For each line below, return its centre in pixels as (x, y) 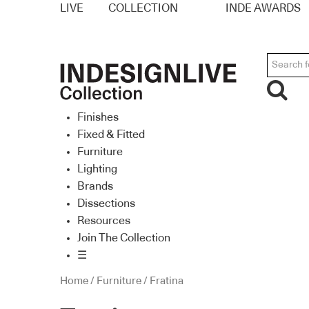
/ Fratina (162, 281)
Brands (95, 186)
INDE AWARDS (263, 8)
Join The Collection (124, 238)
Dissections (106, 203)
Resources (104, 220)
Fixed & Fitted (111, 134)
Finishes (98, 117)
